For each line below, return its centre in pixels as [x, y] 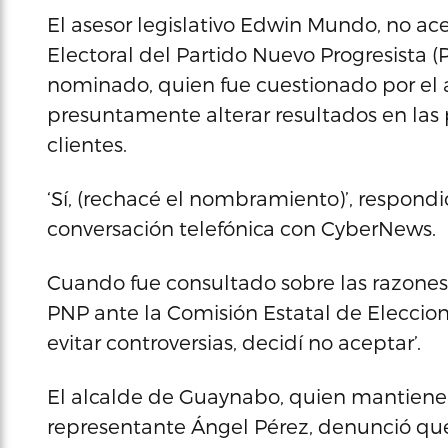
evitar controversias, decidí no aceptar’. [234, 342]
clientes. [87, 144]
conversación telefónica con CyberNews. [241, 228]
